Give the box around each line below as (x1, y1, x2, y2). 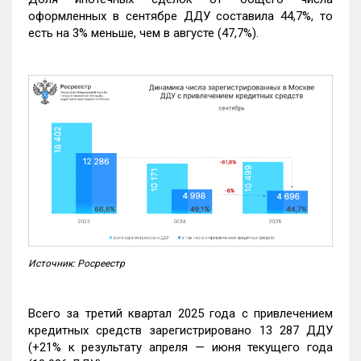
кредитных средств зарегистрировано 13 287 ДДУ (28, 322, 333, 338)
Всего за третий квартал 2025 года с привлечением (28, 305, 333, 321)
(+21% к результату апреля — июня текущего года (28, 339, 333, 355)
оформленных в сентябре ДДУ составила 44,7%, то (28, 9, 333, 24)
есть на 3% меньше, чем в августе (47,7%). (28, 26, 259, 41)
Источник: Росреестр (28, 257, 125, 269)
